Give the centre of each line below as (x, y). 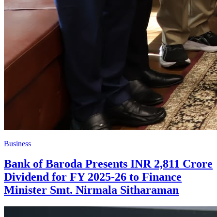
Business (17, 143)
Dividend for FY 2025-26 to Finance (93, 177)
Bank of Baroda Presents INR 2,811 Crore (108, 164)
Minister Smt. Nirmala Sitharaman (91, 190)
